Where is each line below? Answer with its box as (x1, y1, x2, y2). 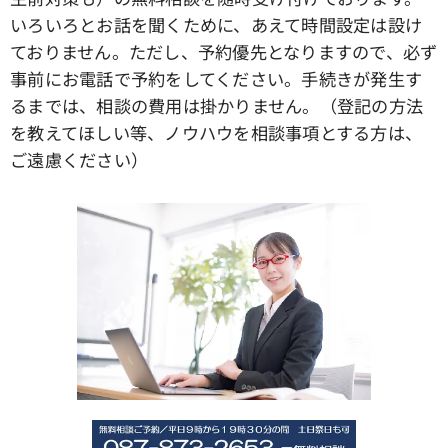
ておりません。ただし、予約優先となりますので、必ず (10, 39, 438, 65)
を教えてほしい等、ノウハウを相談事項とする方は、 (10, 120, 423, 146)
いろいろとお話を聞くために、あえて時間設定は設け (10, 12, 423, 38)
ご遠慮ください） (10, 147, 149, 173)
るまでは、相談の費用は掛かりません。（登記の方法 (10, 93, 424, 119)
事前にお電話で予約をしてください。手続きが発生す (10, 66, 423, 92)
